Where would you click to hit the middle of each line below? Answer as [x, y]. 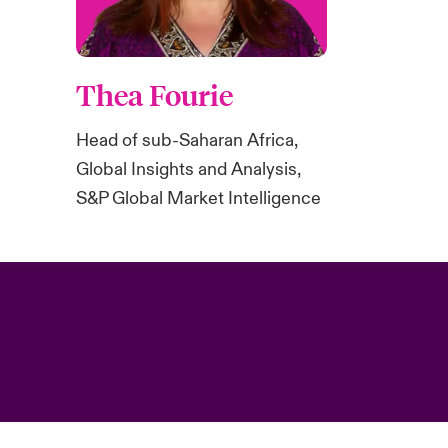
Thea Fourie [155, 94]
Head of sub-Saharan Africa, [187, 140]
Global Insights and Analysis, [189, 169]
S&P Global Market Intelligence [199, 198]
